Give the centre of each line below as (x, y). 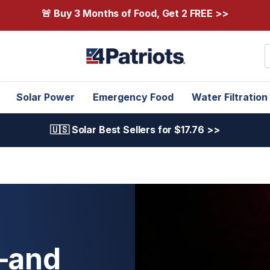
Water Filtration (229, 97)
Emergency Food (133, 97)
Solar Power (45, 97)
